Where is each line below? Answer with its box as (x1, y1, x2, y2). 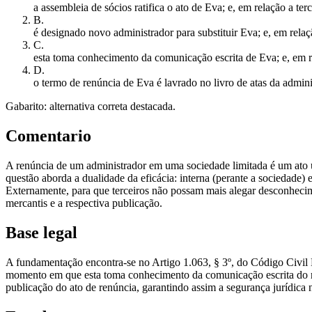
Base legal (6, 224, 77, 242)
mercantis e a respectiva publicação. (6, 197, 162, 210)
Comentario (6, 127, 91, 146)
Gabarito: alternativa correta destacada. (6, 100, 175, 113)
